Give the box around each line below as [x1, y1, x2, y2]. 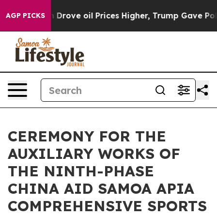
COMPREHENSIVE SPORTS [8, 197, 207, 215]
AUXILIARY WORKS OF [8, 144, 180, 163]
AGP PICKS [6, 11, 45, 20]
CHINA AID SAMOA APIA [8, 179, 194, 198]
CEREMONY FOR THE [8, 127, 166, 145]
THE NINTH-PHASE [8, 162, 154, 180]
